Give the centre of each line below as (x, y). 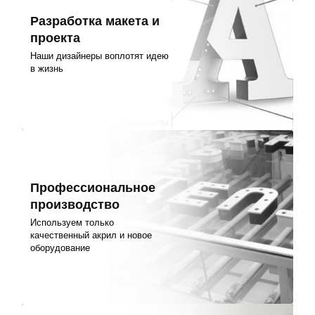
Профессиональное (93, 188)
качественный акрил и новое (91, 235)
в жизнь (47, 68)
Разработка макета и (95, 21)
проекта (56, 38)
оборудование (60, 247)
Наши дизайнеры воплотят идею (100, 56)
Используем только (72, 222)
